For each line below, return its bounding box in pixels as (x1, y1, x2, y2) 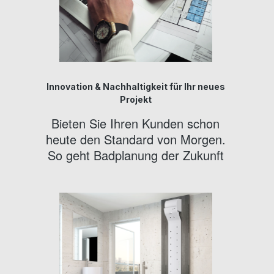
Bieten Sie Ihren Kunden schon (51, 114, 220, 132)
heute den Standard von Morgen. (45, 130, 226, 148)
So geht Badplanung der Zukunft (47, 146, 224, 164)
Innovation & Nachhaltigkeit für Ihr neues (46, 81, 225, 92)
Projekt (119, 94, 152, 105)
